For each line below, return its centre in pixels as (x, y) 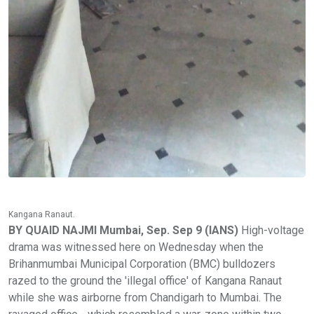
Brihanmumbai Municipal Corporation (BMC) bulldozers (142, 264)
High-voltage (273, 230)
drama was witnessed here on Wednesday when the (136, 247)
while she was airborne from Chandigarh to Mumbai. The (145, 297)
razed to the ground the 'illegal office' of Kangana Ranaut (145, 280)
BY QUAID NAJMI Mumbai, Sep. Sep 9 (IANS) (125, 230)
